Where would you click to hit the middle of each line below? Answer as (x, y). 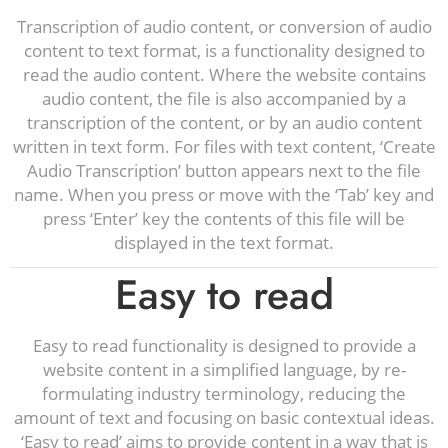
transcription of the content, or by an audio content (224, 122)
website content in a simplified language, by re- (224, 369)
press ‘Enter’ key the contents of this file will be (224, 218)
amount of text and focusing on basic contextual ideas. (224, 417)
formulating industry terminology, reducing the (224, 393)
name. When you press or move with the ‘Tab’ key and (224, 194)
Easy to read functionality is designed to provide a (224, 345)
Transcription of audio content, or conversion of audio (224, 26)
